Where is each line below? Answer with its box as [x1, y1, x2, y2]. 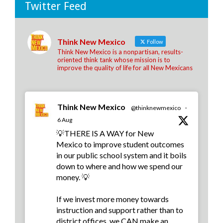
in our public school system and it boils [56, 150, 187, 160]
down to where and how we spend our [56, 161, 183, 171]
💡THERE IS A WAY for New [56, 128, 154, 138]
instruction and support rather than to [56, 205, 183, 215]
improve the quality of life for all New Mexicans [57, 64, 193, 72]
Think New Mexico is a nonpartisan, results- [57, 48, 183, 56]
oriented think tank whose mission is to [57, 56, 170, 64]
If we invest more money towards [56, 194, 169, 204]
